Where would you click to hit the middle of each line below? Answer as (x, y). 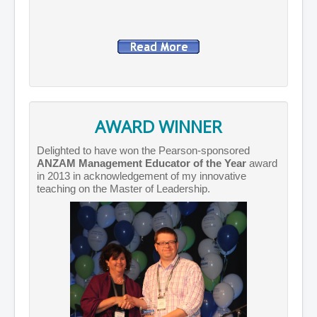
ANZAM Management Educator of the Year (142, 163)
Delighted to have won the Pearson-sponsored (143, 151)
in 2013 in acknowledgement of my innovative (142, 176)
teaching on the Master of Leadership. (123, 189)
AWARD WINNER (158, 127)
